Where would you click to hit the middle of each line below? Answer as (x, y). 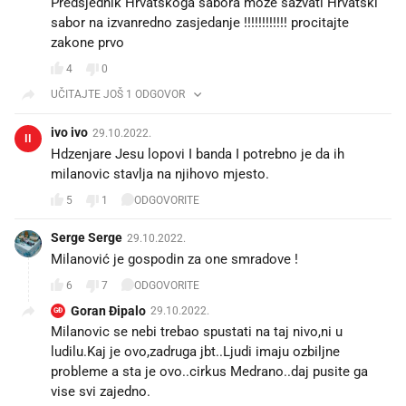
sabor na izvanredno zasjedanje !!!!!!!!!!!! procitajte (200, 22)
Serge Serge (87, 237)
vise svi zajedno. (101, 391)
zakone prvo (87, 42)
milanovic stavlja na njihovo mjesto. (160, 174)
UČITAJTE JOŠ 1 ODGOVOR (118, 94)
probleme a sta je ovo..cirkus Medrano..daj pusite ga (209, 371)
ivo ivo (69, 132)
